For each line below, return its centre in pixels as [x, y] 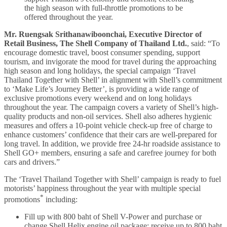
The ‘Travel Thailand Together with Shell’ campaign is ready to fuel [112, 179]
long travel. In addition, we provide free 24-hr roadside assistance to [112, 143]
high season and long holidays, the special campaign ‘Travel [100, 70]
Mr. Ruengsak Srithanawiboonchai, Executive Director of [103, 34]
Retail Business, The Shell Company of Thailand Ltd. [96, 43]
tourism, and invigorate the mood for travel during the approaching [110, 61]
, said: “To [203, 43]
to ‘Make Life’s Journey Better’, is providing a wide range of [101, 89]
